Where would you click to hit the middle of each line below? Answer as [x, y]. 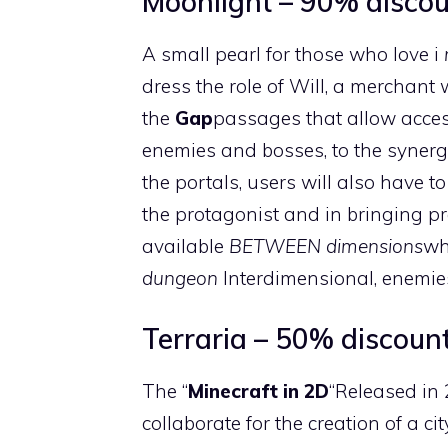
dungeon [182, 277]
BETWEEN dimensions [326, 245]
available [185, 245]
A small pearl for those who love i [293, 53]
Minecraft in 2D [258, 391]
